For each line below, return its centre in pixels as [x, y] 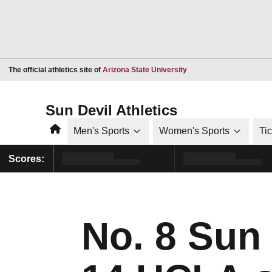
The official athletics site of [56, 70]
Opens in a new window [226, 69]
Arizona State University [145, 70]
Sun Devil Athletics [111, 110]
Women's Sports [194, 131]
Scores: [26, 158]
